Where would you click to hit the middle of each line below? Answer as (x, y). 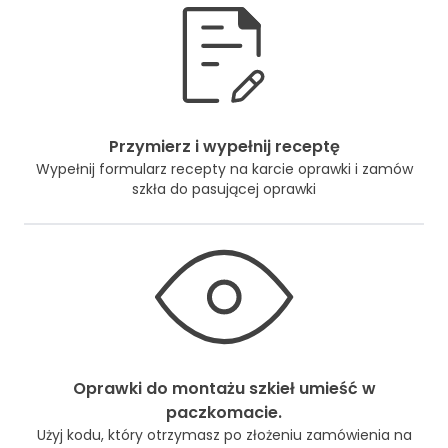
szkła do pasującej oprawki (224, 188)
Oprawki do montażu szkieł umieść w (224, 388)
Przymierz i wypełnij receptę (224, 146)
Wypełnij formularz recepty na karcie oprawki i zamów (224, 168)
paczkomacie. (224, 412)
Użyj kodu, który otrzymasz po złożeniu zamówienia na (224, 434)
